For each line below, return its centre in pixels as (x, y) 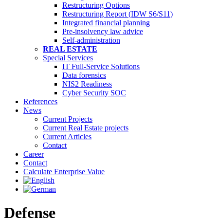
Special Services (68, 58)
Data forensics (84, 75)
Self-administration (91, 40)
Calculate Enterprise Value (64, 172)
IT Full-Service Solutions (101, 66)
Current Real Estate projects (86, 128)
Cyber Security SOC (94, 93)
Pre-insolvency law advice (103, 31)
